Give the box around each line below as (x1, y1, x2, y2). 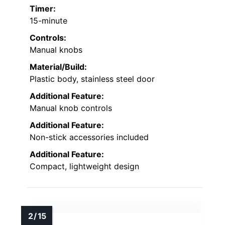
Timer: (30, 4, 56, 14)
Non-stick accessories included (30, 132, 149, 143)
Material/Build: (30, 62, 87, 72)
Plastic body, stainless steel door (30, 74, 155, 84)
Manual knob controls (30, 103, 112, 114)
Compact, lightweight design (30, 161, 139, 172)
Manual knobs (30, 45, 82, 55)
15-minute (30, 16, 67, 26)
